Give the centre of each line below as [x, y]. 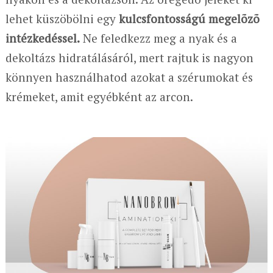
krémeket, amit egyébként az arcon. [99, 96]
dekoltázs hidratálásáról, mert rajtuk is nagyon [129, 57]
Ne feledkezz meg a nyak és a [158, 38]
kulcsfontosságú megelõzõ [189, 18]
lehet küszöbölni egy [62, 18]
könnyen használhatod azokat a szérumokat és [129, 77]
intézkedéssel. [42, 38]
